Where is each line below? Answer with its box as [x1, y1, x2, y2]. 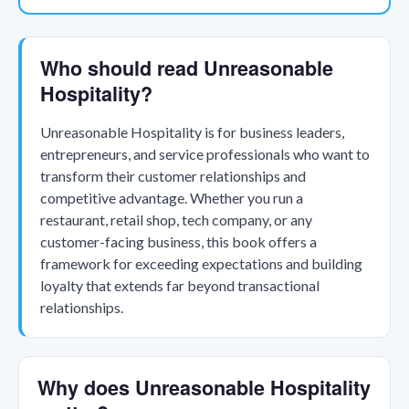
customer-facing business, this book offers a [40, 233, 317, 251]
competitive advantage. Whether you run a [40, 189, 303, 207]
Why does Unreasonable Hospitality [37, 373, 371, 403]
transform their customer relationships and [40, 167, 306, 185]
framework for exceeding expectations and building [40, 255, 362, 273]
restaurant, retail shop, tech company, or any [40, 211, 312, 229]
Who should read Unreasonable [40, 54, 333, 83]
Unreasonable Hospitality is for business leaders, [40, 123, 344, 142]
